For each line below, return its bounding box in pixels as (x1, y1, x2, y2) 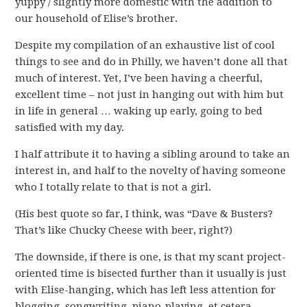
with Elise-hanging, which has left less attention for (15, 284, 276, 296)
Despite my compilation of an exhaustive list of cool (15, 39, 275, 51)
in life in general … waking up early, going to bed (15, 105, 263, 117)
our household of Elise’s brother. (15, 12, 178, 25)
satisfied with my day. (15, 121, 125, 134)
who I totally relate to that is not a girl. (15, 181, 212, 193)
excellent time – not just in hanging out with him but (15, 88, 284, 101)
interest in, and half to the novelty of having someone (15, 164, 286, 177)
